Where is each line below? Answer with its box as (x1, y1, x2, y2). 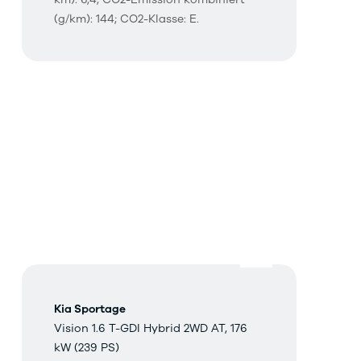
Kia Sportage (53, 301, 126, 317)
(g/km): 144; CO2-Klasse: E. (53, 11, 199, 27)
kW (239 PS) (53, 339, 119, 355)
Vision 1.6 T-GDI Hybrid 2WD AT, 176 (53, 320, 247, 336)
